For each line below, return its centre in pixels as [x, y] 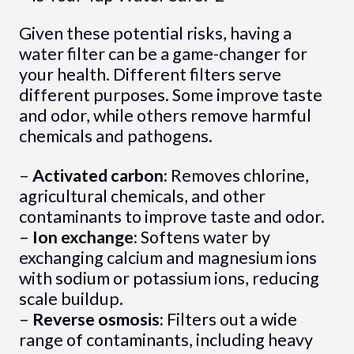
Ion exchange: [85, 237]
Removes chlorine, [238, 176]
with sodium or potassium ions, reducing [169, 279]
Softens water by [203, 237]
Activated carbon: [100, 176]
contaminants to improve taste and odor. [171, 217]
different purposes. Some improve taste [170, 95]
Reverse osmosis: [98, 320]
